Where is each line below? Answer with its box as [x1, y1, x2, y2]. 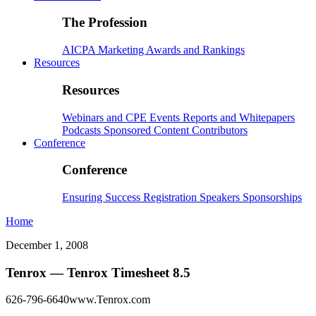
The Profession [62, 15, 147, 30]
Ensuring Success [62, 190, 143, 203]
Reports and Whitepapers [183, 111, 295, 123]
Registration [143, 190, 200, 203]
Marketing [98, 44, 146, 56]
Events [150, 111, 183, 123]
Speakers [200, 190, 243, 203]
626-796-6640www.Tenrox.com [6, 293, 150, 306]
